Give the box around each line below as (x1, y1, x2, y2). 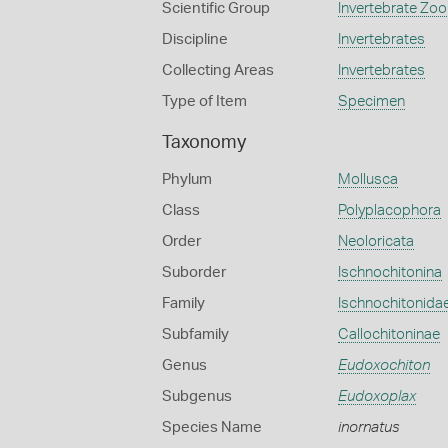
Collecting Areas (162, 63, 274, 78)
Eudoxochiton (337, 358, 430, 373)
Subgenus (162, 389, 232, 404)
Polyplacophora (337, 203, 441, 218)
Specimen (337, 94, 405, 109)
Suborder (162, 265, 226, 280)
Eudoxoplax (337, 389, 416, 404)
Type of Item (162, 94, 247, 109)
